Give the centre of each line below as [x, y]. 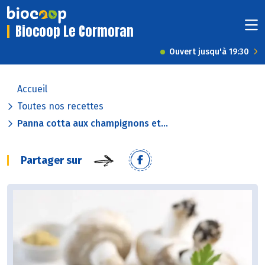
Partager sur [51, 161]
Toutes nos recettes [60, 106]
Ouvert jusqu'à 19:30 [209, 52]
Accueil [32, 89]
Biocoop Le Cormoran [75, 31]
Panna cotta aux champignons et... [93, 124]
